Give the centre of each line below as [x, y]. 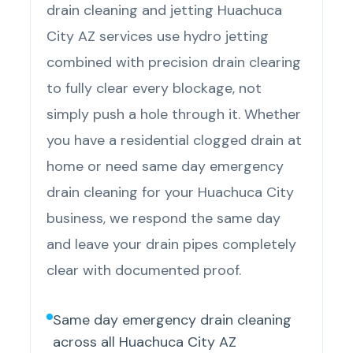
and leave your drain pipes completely [172, 245]
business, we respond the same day [164, 219]
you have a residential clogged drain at [175, 141]
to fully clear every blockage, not [154, 89]
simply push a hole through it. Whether [174, 115]
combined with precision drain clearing [174, 63]
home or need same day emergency [165, 167]
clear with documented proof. [144, 271]
